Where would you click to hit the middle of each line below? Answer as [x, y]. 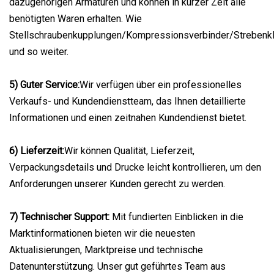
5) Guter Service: [44, 84]
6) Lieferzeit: [37, 150]
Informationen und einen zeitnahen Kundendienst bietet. [128, 117]
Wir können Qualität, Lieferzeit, [129, 150]
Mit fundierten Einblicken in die [176, 217]
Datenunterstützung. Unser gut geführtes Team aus [117, 266]
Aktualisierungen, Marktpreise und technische [106, 250]
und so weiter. [39, 51]
